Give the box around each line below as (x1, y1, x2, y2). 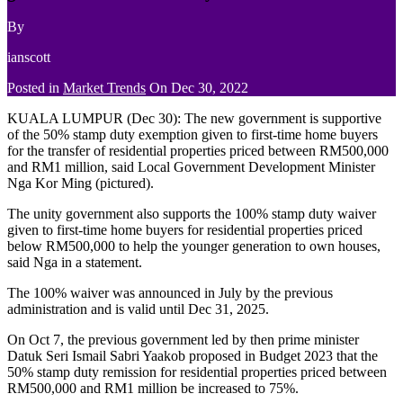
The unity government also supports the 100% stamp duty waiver (7, 206, 376, 222)
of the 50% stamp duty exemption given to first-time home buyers (7, 127, 378, 143)
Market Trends (63, 80, 146, 96)
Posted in (7, 80, 63, 96)
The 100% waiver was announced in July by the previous (7, 285, 333, 301)
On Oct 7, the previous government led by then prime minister (7, 332, 359, 348)
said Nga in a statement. (7, 255, 142, 271)
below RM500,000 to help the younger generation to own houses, (7, 238, 381, 255)
